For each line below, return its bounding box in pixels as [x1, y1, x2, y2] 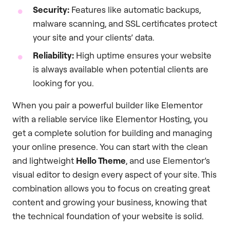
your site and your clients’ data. [33, 31, 155, 43]
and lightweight [12, 155, 76, 166]
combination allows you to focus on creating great [12, 182, 210, 194]
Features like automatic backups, [69, 4, 201, 15]
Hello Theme [76, 155, 126, 166]
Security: [33, 4, 69, 15]
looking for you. [33, 77, 94, 88]
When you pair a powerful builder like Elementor [12, 99, 203, 110]
